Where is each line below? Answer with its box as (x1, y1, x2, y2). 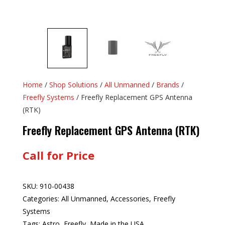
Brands (156, 80, 179, 89)
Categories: (22, 194, 61, 203)
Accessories (110, 194, 149, 203)
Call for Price (22, 148, 94, 163)
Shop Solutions (49, 80, 98, 89)
